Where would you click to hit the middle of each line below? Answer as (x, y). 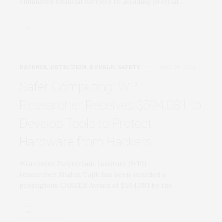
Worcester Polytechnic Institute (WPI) (83, 163)
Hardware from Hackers (85, 141)
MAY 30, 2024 (178, 67)
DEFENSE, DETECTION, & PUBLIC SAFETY (80, 67)
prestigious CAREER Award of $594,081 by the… (99, 185)
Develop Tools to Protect (85, 123)
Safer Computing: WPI (80, 86)
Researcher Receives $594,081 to (110, 105)
